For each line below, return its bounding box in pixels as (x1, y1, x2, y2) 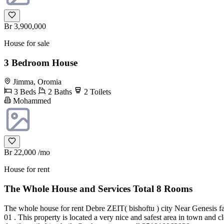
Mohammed (11, 96, 51, 105)
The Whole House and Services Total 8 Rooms (4, 183, 192, 194)
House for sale (4, 39, 49, 47)
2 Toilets (82, 87, 111, 96)
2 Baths (46, 87, 72, 96)
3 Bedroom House (4, 57, 77, 68)
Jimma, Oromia (13, 77, 61, 86)
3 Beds (12, 87, 36, 96)
